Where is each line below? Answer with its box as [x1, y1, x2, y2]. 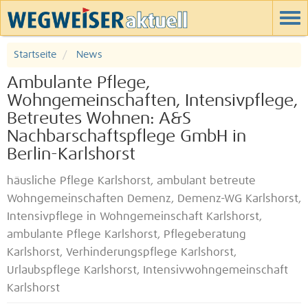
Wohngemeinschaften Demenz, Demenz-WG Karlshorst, [7, 194, 301, 204]
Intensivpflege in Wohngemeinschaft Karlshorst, [7, 212, 262, 222]
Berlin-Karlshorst [7, 146, 135, 163]
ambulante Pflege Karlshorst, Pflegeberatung [7, 230, 246, 240]
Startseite [14, 50, 56, 60]
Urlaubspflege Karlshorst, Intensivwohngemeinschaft [7, 265, 288, 276]
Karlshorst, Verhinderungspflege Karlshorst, [7, 247, 236, 258]
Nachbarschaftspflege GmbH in [7, 129, 246, 145]
